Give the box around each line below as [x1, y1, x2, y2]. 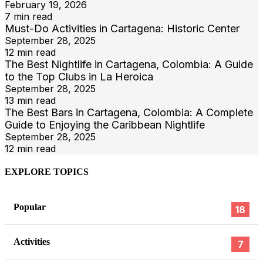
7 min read [5, 11, 52, 23]
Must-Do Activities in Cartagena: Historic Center [5, 22, 240, 35]
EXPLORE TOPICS [5, 167, 89, 177]
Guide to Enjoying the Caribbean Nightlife [5, 119, 205, 131]
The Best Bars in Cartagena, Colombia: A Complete [5, 106, 253, 119]
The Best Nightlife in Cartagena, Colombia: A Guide [5, 58, 253, 71]
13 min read [5, 95, 56, 107]
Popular [14, 201, 46, 212]
